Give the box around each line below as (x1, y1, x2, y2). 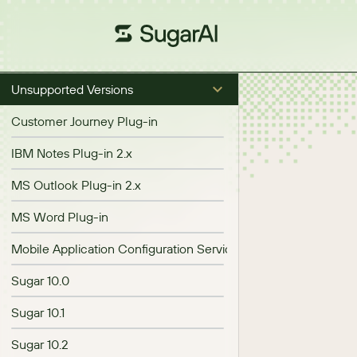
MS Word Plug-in (11, 209, 108, 225)
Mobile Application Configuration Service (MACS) (11, 241, 287, 257)
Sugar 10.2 (11, 336, 69, 352)
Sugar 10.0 (11, 273, 69, 288)
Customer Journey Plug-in (11, 113, 158, 129)
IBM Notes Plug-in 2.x (11, 145, 132, 161)
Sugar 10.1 (11, 304, 65, 320)
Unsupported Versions (11, 81, 133, 97)
